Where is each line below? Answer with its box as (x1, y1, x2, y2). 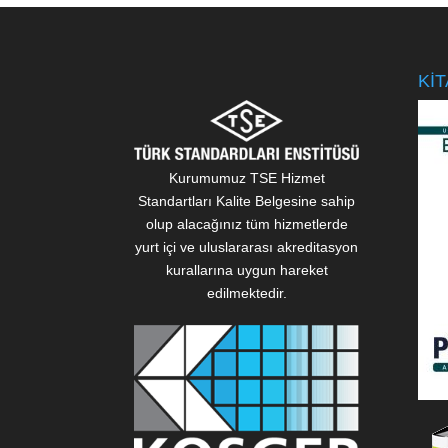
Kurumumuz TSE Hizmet (168, 170, 325, 187)
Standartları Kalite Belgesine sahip (138, 193, 356, 210)
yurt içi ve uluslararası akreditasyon (135, 239, 359, 256)
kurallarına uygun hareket (165, 262, 328, 279)
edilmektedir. (206, 285, 287, 302)
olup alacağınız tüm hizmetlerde (145, 216, 348, 233)
